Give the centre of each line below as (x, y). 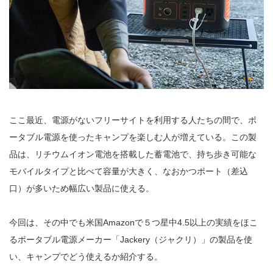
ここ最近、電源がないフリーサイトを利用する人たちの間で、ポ (133, 120)
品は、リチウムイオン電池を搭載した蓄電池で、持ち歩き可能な (133, 154)
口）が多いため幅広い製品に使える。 (82, 189)
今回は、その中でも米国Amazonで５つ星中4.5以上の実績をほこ (133, 223)
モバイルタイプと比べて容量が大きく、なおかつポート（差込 (129, 172)
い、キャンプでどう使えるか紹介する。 (86, 257)
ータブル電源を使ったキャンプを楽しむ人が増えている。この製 (133, 137)
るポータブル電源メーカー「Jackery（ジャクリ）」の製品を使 (131, 240)
